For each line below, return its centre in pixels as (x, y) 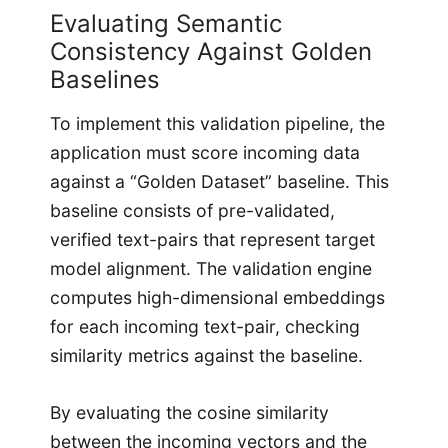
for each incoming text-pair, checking (205, 326)
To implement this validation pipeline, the (217, 123)
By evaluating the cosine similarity (189, 412)
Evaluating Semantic (166, 24)
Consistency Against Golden (211, 52)
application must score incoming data (205, 152)
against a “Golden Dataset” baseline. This (219, 181)
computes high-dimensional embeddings (217, 297)
